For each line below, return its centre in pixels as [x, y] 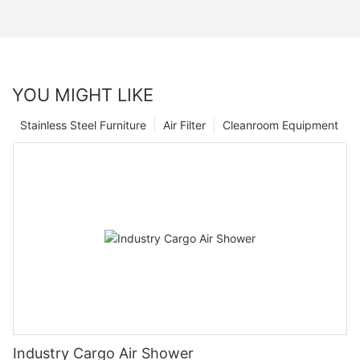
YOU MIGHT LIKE [83, 94]
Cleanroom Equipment [280, 125]
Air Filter [184, 125]
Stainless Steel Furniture [83, 125]
